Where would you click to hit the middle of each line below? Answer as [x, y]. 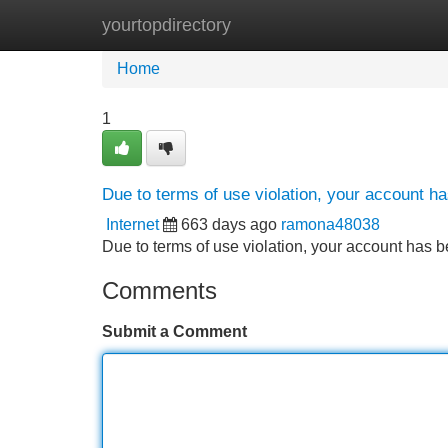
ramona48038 [330, 224]
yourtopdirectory [166, 25]
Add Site [389, 24]
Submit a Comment [174, 331]
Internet [132, 224]
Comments [159, 290]
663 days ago [229, 224]
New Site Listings [267, 24]
